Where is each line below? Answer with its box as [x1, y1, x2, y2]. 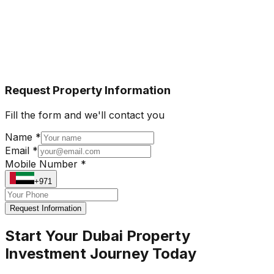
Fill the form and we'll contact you [5, 108, 165, 121]
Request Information [10, 203, 81, 213]
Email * [5, 144, 38, 157]
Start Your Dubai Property [5, 226, 190, 245]
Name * [5, 130, 41, 143]
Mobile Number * [5, 157, 86, 170]
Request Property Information [5, 83, 171, 98]
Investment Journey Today [5, 244, 196, 262]
